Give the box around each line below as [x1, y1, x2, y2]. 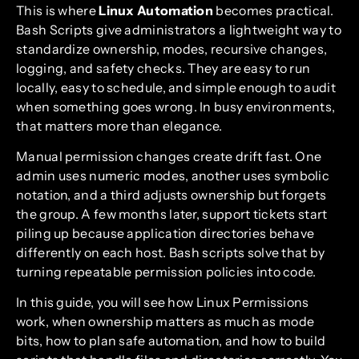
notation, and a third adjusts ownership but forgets [16, 186, 327, 203]
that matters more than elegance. [16, 117, 223, 134]
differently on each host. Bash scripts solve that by [16, 244, 325, 260]
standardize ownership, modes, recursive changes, [16, 40, 328, 57]
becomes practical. [213, 2, 334, 18]
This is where [16, 2, 99, 18]
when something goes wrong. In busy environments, [16, 98, 336, 115]
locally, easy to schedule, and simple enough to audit [16, 79, 336, 95]
